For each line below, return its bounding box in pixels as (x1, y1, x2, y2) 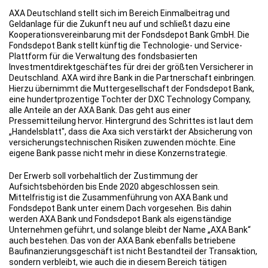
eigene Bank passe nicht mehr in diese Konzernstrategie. (9, 148, 227, 158)
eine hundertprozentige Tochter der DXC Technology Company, (9, 94, 251, 104)
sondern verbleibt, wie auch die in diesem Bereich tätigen (9, 257, 227, 267)
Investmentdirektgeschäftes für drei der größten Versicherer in (9, 62, 253, 72)
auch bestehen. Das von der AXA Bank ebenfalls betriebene (9, 235, 236, 245)
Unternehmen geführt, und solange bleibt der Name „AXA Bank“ (9, 224, 251, 234)
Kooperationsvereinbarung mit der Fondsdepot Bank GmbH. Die (9, 29, 249, 39)
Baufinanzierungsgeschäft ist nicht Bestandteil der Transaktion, (9, 246, 257, 256)
